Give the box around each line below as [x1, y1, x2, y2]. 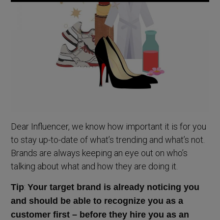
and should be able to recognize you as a [11, 195, 184, 206]
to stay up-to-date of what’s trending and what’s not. [11, 134, 205, 145]
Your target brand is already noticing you [27, 182, 200, 192]
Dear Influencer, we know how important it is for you [11, 121, 207, 132]
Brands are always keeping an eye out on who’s [11, 147, 188, 158]
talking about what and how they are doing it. [11, 161, 178, 171]
